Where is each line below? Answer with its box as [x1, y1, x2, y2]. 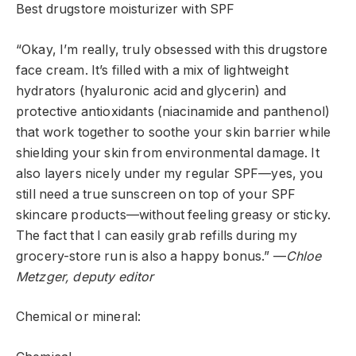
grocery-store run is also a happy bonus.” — [16, 248, 286, 264]
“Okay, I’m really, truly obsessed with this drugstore [16, 41, 328, 57]
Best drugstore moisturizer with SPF [16, 2, 235, 17]
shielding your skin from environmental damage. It [16, 145, 319, 161]
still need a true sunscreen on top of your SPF [16, 186, 296, 202]
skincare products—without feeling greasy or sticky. [16, 207, 331, 222]
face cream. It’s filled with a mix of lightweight [16, 62, 288, 78]
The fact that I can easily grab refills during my [16, 227, 297, 243]
